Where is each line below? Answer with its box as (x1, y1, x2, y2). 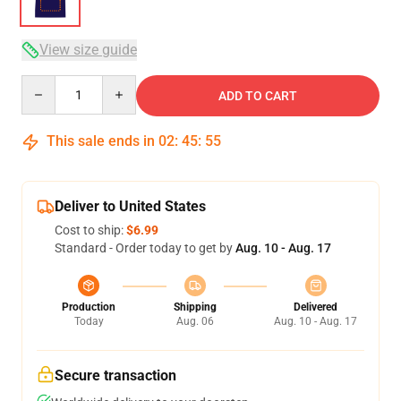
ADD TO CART (218, 89, 297, 103)
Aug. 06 (175, 315, 214, 328)
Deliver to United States (55, 198, 206, 215)
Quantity (21, 76, 70, 90)
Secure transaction (55, 367, 176, 384)
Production (62, 301, 115, 313)
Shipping (173, 301, 217, 313)
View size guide (39, 41, 137, 58)
